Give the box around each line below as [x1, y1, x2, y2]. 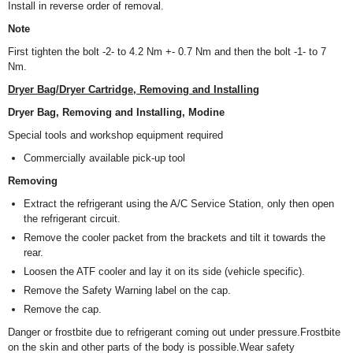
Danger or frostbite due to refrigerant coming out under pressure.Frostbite [8, 326, 340, 339]
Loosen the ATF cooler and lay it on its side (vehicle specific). [24, 266, 305, 278]
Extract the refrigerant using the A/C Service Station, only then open [24, 198, 334, 210]
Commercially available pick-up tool [24, 152, 185, 165]
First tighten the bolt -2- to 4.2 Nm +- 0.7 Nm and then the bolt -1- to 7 [8, 46, 326, 58]
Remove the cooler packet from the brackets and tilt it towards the [24, 232, 325, 244]
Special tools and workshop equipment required [8, 129, 223, 142]
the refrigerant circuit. [24, 213, 121, 225]
